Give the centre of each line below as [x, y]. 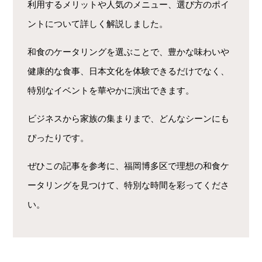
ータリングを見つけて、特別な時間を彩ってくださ [129, 185]
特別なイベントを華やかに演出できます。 [111, 91]
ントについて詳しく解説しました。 [98, 24]
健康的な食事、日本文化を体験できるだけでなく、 [129, 71]
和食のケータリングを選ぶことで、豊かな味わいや [129, 52]
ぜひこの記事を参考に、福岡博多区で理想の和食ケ [129, 166]
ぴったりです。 [58, 138]
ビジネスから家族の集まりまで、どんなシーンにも [129, 119]
